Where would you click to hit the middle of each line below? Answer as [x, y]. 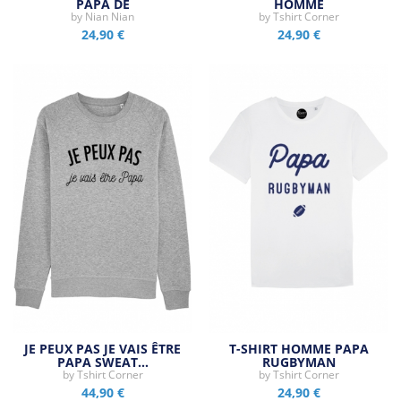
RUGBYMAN [299, 363]
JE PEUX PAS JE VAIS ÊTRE [102, 349]
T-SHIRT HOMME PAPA [299, 349]
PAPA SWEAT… [102, 363]
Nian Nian [110, 16]
